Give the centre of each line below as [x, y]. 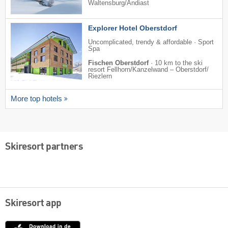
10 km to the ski [179, 63]
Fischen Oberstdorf [118, 63]
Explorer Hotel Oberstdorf [133, 28]
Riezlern [100, 77]
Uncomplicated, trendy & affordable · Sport [151, 42]
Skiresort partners [44, 147]
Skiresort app [33, 203]
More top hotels [36, 99]
